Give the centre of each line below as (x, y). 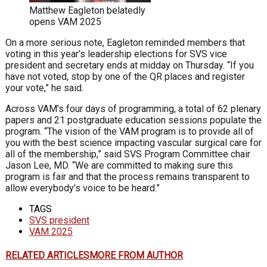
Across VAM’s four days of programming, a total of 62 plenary (133, 108)
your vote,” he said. (44, 88)
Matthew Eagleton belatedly (87, 10)
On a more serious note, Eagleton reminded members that (125, 42)
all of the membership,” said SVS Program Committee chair (128, 154)
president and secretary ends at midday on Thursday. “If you (130, 65)
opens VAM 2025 (65, 21)
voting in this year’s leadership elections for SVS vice (116, 54)
